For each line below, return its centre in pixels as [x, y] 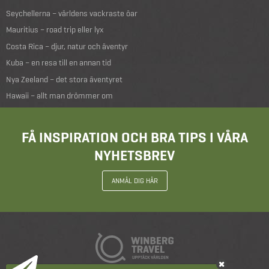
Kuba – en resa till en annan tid [59, 63]
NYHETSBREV [134, 155]
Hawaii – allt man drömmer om [59, 96]
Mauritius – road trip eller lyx [55, 30]
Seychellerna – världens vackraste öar [72, 13]
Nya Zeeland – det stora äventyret [64, 79]
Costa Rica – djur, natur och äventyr [67, 46]
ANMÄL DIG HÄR [134, 180]
